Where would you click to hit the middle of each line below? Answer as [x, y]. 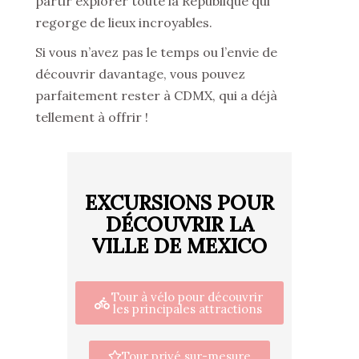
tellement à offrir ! [92, 117]
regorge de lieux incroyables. [124, 22]
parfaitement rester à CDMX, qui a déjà [156, 95]
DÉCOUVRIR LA [179, 224]
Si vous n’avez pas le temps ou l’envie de [156, 52]
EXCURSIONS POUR [179, 203]
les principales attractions [187, 309]
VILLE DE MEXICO [179, 246]
